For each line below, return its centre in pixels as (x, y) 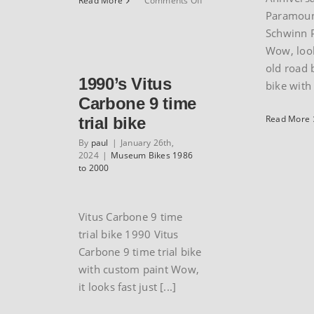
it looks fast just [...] (128, 287)
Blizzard (219, 56)
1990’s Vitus (125, 84)
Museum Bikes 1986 (152, 155)
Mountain (221, 42)
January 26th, (147, 143)
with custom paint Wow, (139, 269)
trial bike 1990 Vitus (129, 234)
